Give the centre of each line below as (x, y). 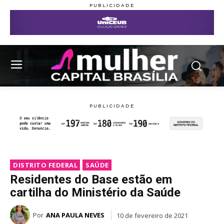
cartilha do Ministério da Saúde (95, 193)
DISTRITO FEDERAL (45, 165)
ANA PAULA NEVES (75, 215)
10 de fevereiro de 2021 (152, 215)
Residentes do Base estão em (91, 180)
